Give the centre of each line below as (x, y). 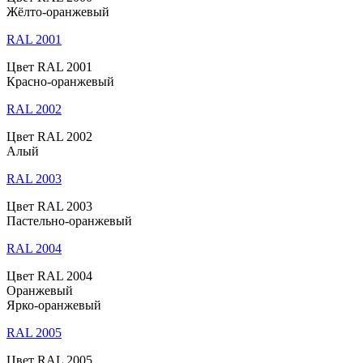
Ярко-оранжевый (54, 305)
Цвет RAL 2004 (49, 275)
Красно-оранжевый (60, 81)
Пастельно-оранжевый (69, 220)
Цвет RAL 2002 (49, 136)
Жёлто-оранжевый (58, 11)
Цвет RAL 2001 (49, 66)
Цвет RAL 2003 (49, 206)
